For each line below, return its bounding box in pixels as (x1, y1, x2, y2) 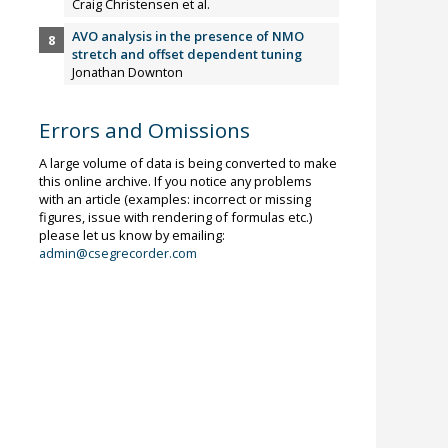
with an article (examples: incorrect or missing (38, 190, 311, 209)
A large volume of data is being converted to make (38, 154, 337, 173)
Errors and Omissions (38, 116, 250, 145)
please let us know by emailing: (38, 226, 225, 245)
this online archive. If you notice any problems (38, 172, 312, 191)
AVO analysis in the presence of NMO (72, 26, 305, 45)
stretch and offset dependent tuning (72, 44, 303, 63)
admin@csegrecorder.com (38, 244, 197, 263)
